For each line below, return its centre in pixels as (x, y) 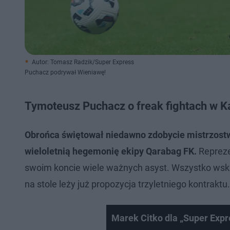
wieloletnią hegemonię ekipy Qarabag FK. (111, 151)
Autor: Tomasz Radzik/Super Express (83, 62)
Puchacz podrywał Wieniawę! (65, 72)
